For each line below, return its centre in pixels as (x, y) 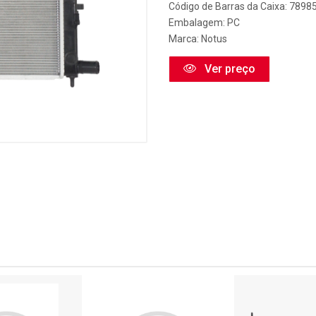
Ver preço (229, 69)
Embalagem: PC (204, 23)
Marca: (185, 39)
